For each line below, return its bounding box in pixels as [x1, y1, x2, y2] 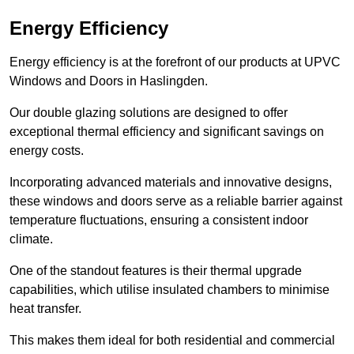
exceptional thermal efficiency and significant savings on [9, 125, 324, 139]
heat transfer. [9, 302, 81, 316]
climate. [9, 232, 53, 247]
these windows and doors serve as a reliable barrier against [9, 194, 342, 209]
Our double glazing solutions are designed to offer [9, 106, 288, 120]
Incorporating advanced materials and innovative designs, [9, 175, 332, 190]
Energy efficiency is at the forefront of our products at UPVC [9, 55, 341, 70]
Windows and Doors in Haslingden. [9, 74, 208, 88]
